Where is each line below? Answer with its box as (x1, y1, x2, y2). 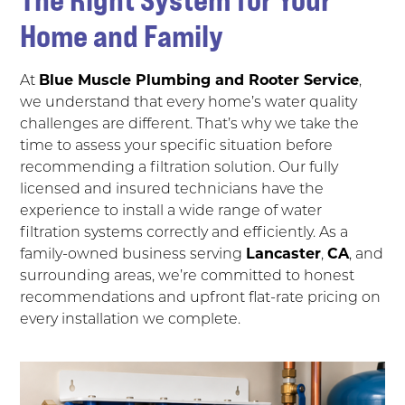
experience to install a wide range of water (20, 199, 323, 219)
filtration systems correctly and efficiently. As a (20, 221, 349, 240)
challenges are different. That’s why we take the (20, 112, 360, 132)
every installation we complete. (20, 307, 241, 327)
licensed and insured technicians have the (20, 177, 325, 197)
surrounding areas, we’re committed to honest (20, 264, 355, 284)
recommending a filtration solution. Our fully (20, 155, 339, 175)
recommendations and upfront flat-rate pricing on (20, 286, 381, 306)
